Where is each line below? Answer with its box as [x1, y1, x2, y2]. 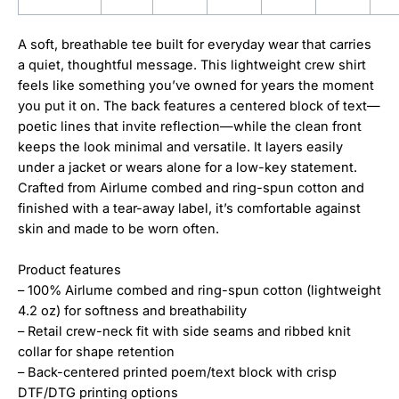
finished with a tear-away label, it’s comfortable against [18, 199, 361, 216]
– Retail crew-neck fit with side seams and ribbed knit [18, 323, 351, 340]
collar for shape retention [18, 344, 175, 361]
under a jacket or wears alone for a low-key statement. [18, 159, 357, 175]
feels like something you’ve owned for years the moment [18, 77, 374, 94]
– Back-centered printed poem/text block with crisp [18, 364, 337, 381]
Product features [18, 262, 121, 279]
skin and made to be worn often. [18, 220, 219, 237]
